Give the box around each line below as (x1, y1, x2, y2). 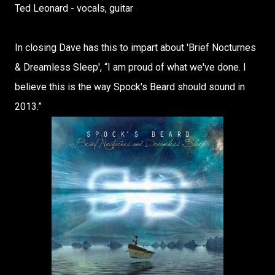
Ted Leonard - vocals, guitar (15, 2, 133, 14)
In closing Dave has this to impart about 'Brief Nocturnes (15, 42, 256, 53)
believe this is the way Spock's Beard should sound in (15, 81, 245, 93)
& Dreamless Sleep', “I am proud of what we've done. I (15, 61, 246, 73)
